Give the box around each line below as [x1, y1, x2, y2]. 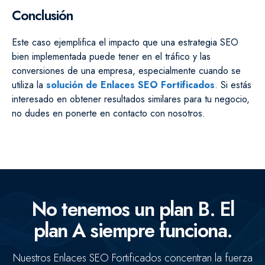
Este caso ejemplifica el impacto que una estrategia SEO [12, 35, 238, 49]
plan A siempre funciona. [33, 216, 232, 244]
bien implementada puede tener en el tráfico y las [12, 49, 211, 63]
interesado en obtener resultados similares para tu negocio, [12, 92, 250, 106]
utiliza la [12, 77, 46, 92]
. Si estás [215, 77, 251, 92]
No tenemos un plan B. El [31, 195, 234, 223]
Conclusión [12, 5, 73, 25]
